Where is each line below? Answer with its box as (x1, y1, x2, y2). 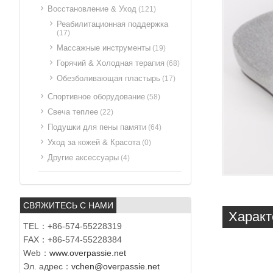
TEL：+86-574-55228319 (23, 221, 122, 231)
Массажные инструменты (57, 43, 151, 52)
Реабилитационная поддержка (57, 19, 168, 29)
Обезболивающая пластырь (57, 74, 160, 83)
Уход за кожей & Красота (48, 138, 140, 147)
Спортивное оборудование (48, 92, 145, 101)
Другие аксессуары (48, 153, 119, 162)
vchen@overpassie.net (71, 261, 160, 271)
